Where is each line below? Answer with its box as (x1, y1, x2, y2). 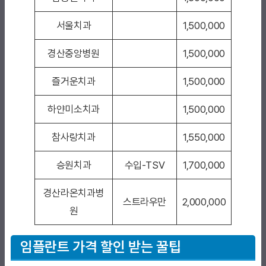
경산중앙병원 (47, 47, 100, 60)
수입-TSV (124, 159, 165, 172)
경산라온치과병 (43, 187, 104, 199)
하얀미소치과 (47, 103, 100, 116)
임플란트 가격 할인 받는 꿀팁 (20, 238, 181, 256)
